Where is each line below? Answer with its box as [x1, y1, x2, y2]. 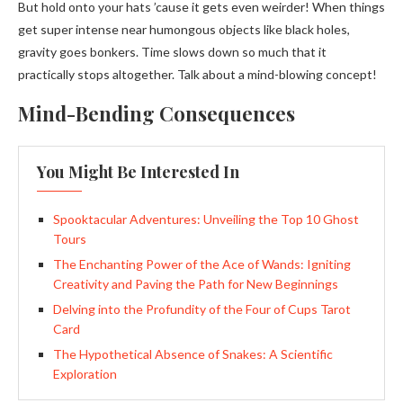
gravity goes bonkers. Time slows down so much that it [18, 43, 327, 59]
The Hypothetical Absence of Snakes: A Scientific [53, 345, 333, 362]
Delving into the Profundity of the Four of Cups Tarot [53, 300, 351, 317]
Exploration [53, 365, 117, 381]
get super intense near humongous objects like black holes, [18, 21, 350, 37]
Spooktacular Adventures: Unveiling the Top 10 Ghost [53, 210, 359, 227]
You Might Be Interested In [37, 160, 239, 183]
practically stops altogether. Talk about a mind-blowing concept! [18, 66, 377, 82]
